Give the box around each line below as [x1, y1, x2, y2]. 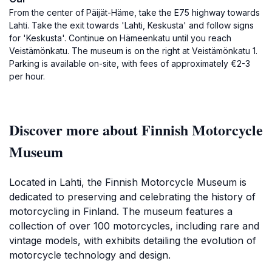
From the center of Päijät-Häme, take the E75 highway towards [9, 7, 260, 18]
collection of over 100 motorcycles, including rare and [9, 220, 259, 232]
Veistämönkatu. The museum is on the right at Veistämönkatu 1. [9, 46, 257, 56]
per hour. [9, 71, 45, 81]
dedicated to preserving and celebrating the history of [9, 191, 256, 203]
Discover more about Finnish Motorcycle [9, 119, 263, 140]
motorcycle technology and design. [9, 249, 171, 261]
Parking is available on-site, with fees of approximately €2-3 [9, 58, 250, 69]
